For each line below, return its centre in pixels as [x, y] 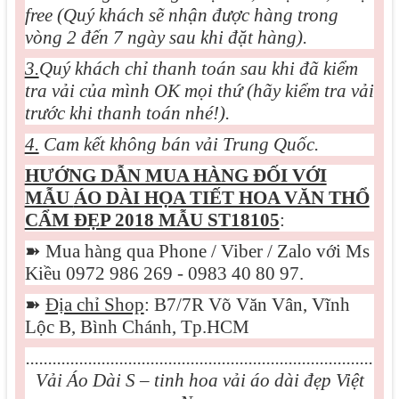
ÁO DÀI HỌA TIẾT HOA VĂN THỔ [221, 198]
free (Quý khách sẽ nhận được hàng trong [181, 15]
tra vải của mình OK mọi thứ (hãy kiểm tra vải [199, 91]
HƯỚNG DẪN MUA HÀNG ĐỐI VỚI [175, 175]
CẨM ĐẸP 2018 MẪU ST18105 [152, 220]
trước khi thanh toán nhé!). [127, 113]
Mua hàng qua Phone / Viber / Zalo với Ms [205, 251]
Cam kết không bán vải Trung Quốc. [179, 144]
